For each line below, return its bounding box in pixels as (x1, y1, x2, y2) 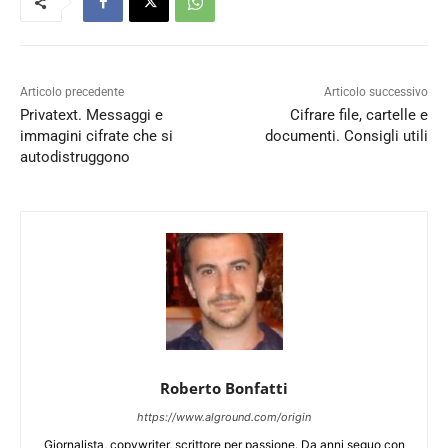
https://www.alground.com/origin (137, 410, 311, 425)
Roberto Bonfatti (160, 378, 288, 399)
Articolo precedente (20, 85, 124, 100)
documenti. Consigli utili (264, 127, 428, 146)
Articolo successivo (323, 85, 428, 100)
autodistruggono (20, 148, 130, 167)
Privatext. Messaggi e (20, 106, 163, 125)
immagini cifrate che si (20, 127, 173, 146)
